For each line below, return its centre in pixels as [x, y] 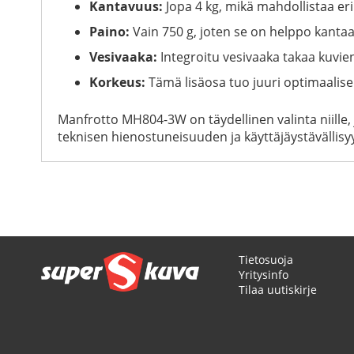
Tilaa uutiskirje [278, 290]
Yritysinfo [264, 275]
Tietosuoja [266, 260]
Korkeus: [117, 82]
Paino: [109, 31]
